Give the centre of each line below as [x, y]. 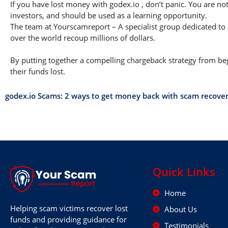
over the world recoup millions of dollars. [83, 37]
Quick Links [184, 171]
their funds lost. [38, 71]
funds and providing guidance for [68, 219]
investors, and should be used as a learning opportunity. [109, 15]
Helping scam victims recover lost [69, 208]
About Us [180, 209]
